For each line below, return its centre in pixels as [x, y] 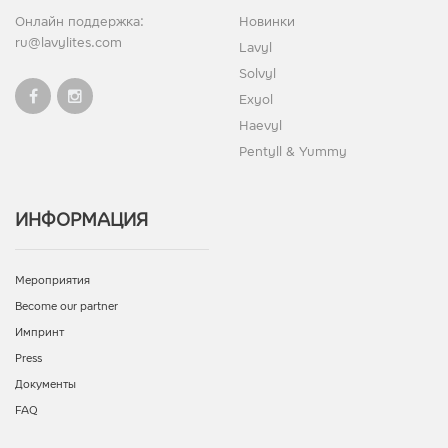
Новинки [267, 21]
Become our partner [66, 306]
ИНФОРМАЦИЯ [81, 219]
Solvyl [257, 73]
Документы [45, 384]
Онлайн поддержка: [79, 21]
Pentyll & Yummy [293, 151]
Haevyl [260, 125]
